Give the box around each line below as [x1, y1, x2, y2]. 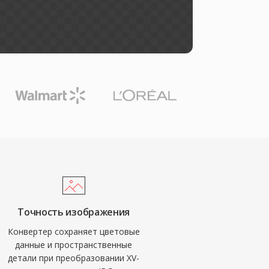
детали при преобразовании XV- [8, 252, 140, 264]
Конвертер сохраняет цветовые [7, 226, 140, 237]
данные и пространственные [15, 239, 133, 250]
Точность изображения [17, 205, 130, 219]
